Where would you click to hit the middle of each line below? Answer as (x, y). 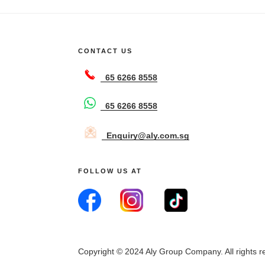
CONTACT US (106, 51)
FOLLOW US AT (110, 171)
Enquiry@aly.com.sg (148, 135)
